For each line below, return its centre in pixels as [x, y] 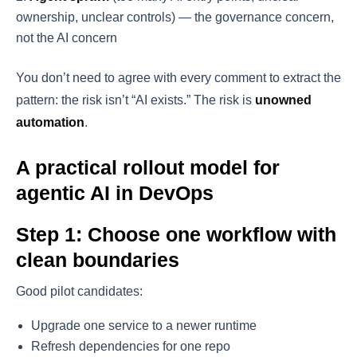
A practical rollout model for [148, 168]
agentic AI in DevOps [115, 193]
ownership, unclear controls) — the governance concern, [175, 18]
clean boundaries [98, 260]
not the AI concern [67, 38]
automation [50, 123]
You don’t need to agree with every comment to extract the [178, 78]
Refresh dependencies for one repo [131, 347]
